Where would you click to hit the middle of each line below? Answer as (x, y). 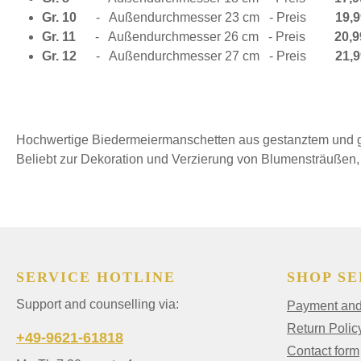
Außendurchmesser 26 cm (183, 37)
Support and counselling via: (98, 305)
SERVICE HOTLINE (96, 278)
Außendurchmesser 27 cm (184, 56)
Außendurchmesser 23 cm (184, 18)
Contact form (323, 351)
